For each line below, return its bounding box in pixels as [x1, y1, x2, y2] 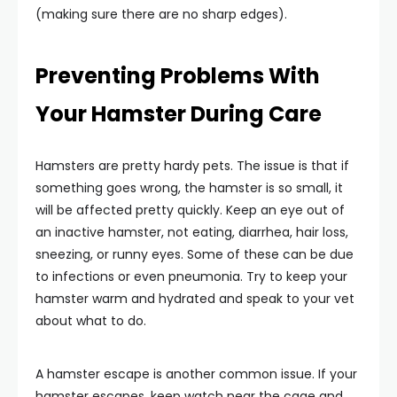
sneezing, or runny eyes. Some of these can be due [35, 245, 354, 263]
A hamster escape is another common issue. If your [35, 365, 357, 383]
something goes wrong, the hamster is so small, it [35, 179, 343, 197]
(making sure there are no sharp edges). [35, 5, 287, 23]
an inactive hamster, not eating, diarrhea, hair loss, [35, 223, 348, 241]
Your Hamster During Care [35, 99, 322, 128]
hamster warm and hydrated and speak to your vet [35, 290, 354, 307]
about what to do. [35, 312, 146, 330]
